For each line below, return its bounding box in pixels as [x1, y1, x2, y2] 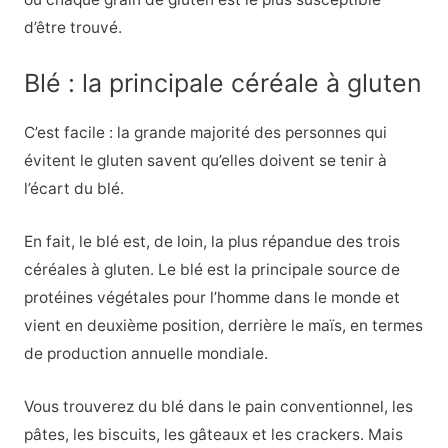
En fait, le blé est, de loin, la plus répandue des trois [23, 231, 400, 251]
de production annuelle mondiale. [23, 343, 268, 363]
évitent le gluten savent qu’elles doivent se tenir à [23, 151, 387, 171]
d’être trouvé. [23, 18, 122, 38]
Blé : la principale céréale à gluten [23, 68, 422, 99]
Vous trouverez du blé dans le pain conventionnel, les [23, 396, 413, 416]
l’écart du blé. [23, 179, 124, 199]
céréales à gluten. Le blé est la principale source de [23, 259, 400, 279]
